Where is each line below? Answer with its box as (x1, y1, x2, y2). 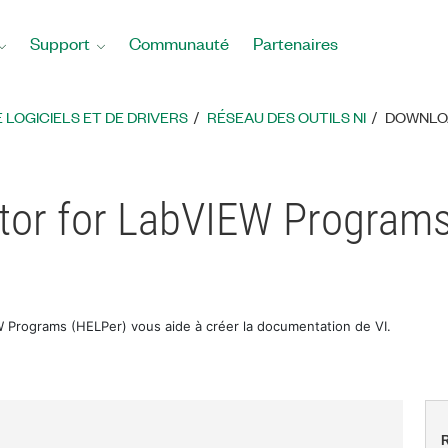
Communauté (129, 32, 229, 54)
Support (30, 32, 90, 54)
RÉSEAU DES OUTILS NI (207, 107, 367, 127)
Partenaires (253, 32, 338, 54)
